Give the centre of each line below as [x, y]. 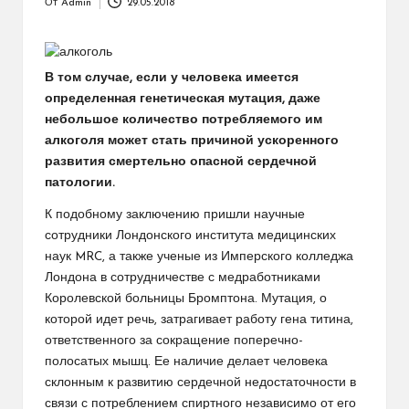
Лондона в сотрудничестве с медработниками [183, 278]
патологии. [80, 183]
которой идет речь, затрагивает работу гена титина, [199, 320]
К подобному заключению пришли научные [175, 215]
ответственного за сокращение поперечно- [174, 341]
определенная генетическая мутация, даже [183, 99]
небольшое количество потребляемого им [184, 120]
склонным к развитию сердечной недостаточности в [200, 383]
